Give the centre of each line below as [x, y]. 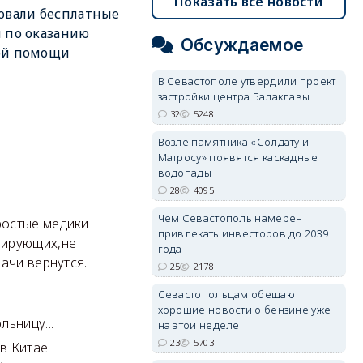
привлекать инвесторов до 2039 [243, 233]
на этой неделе [199, 325]
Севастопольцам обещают [228, 294]
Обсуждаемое [242, 45]
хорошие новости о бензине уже [244, 310]
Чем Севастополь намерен [230, 218]
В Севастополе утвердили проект [247, 81]
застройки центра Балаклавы [234, 96]
